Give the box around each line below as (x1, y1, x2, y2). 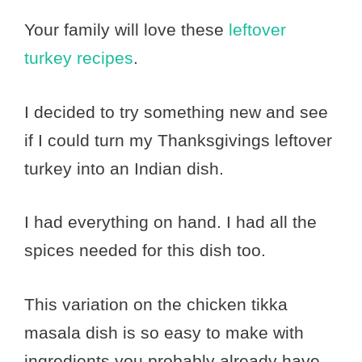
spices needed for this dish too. (24, 241, 266, 260)
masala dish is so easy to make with (24, 322, 304, 342)
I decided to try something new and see (24, 102, 328, 121)
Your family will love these (24, 20, 229, 40)
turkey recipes (24, 48, 133, 68)
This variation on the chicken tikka (24, 294, 288, 314)
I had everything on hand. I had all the (24, 213, 317, 232)
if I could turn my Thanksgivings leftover (24, 130, 332, 149)
